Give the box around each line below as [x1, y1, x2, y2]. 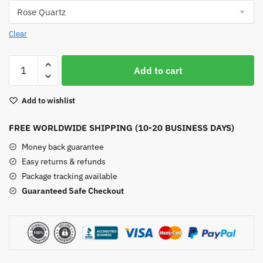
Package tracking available [22, 170, 117, 181]
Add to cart [133, 64, 183, 76]
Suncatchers [8, 97, 59, 109]
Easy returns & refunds [22, 156, 106, 167]
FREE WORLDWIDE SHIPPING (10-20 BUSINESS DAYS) [9, 122, 234, 133]
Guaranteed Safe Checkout [22, 185, 124, 196]
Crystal [8, 83, 35, 95]
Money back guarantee [22, 141, 104, 152]
